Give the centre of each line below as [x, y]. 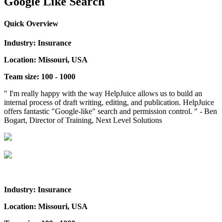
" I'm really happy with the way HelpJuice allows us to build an [103, 93]
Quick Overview [31, 23]
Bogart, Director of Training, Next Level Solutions [83, 120]
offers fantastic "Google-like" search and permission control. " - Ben [111, 111]
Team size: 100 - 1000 [40, 76]
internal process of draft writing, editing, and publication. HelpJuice [109, 102]
